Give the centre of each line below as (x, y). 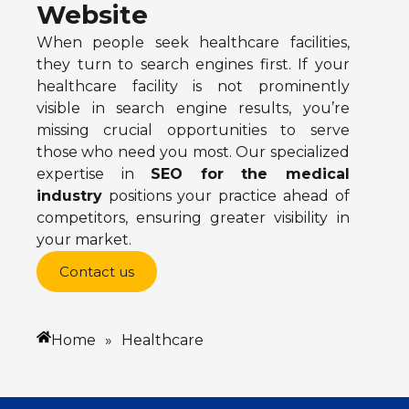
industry (69, 196)
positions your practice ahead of (226, 196)
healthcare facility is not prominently (193, 86)
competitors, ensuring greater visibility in (193, 218)
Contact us (97, 272)
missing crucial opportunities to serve (193, 130)
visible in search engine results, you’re (193, 108)
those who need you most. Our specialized (193, 152)
